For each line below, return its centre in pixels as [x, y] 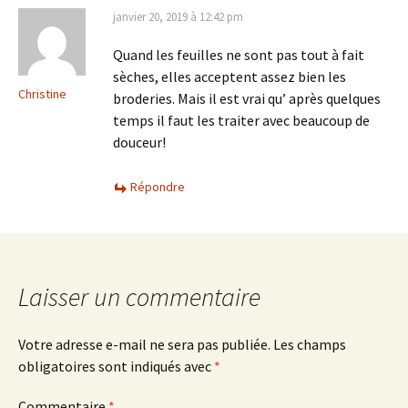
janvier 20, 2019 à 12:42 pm [178, 17]
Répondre [158, 187]
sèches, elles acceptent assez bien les [229, 76]
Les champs [310, 344]
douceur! [139, 142]
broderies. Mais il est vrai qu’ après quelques [247, 98]
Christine [42, 94]
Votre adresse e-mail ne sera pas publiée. [144, 344]
